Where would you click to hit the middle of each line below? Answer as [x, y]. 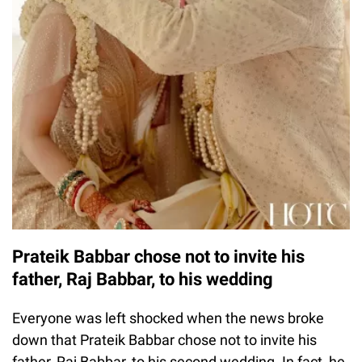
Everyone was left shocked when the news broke [168, 318]
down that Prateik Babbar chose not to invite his [164, 340]
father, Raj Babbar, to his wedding [143, 280]
